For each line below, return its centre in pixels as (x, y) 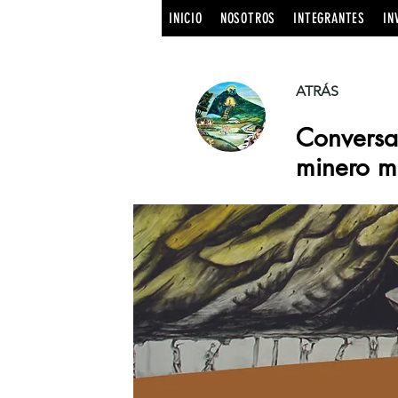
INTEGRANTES (330, 18)
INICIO (186, 18)
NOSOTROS (248, 18)
